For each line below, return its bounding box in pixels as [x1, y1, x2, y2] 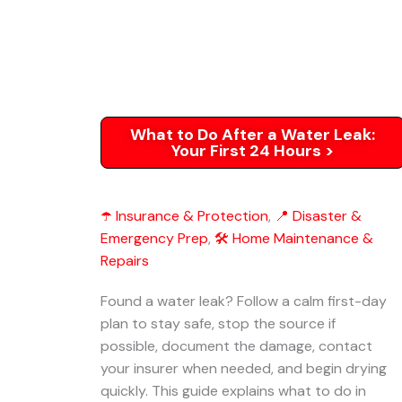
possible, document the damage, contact [100, 336, 372, 355]
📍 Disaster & [275, 206, 362, 225]
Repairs [100, 251, 149, 270]
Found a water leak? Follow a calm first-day [100, 292, 387, 310]
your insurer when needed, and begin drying [100, 359, 387, 378]
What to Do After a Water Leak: [130, 124, 376, 145]
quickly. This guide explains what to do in [100, 381, 366, 400]
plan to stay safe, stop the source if [100, 314, 336, 333]
